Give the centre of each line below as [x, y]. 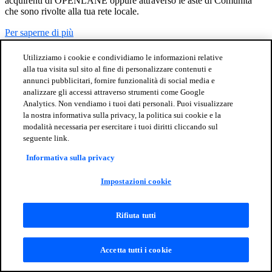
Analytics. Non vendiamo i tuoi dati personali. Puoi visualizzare [128, 104]
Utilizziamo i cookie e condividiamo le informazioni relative [123, 57]
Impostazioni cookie [136, 181]
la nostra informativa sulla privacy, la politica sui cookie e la [122, 115]
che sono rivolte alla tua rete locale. [72, 12]
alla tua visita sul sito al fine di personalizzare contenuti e [118, 69]
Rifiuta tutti [136, 215]
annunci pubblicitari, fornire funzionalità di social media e [119, 80]
